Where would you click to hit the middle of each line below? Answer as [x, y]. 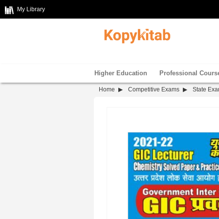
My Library [31, 9]
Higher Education [121, 73]
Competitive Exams [154, 89]
